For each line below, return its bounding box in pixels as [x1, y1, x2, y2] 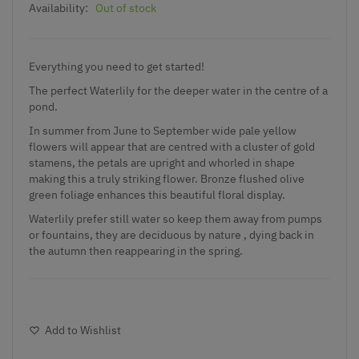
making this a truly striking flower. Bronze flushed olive [29, 171, 305, 186]
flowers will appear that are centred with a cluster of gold [29, 139, 315, 154]
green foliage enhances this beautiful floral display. [29, 187, 285, 202]
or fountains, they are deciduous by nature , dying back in [29, 227, 314, 242]
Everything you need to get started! [29, 58, 204, 74]
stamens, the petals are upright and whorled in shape [29, 155, 295, 170]
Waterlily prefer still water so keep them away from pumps [29, 211, 322, 226]
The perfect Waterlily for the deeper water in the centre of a [29, 83, 328, 98]
